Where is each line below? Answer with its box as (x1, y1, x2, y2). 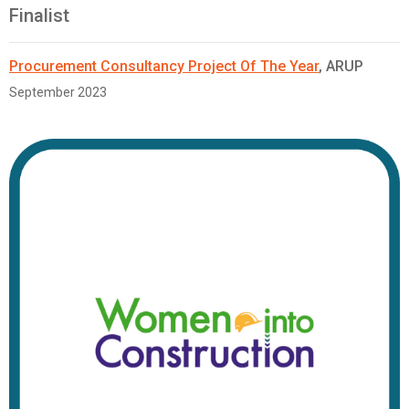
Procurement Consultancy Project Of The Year (9, 58, 319, 76)
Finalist (9, 5, 69, 27)
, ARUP (319, 58, 363, 76)
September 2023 (9, 85, 107, 100)
